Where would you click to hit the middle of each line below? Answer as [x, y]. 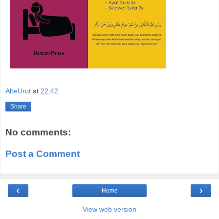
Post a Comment [43, 153]
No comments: [38, 132]
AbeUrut [18, 91]
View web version [109, 209]
